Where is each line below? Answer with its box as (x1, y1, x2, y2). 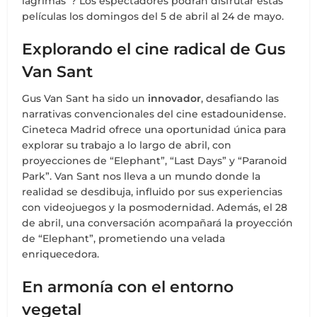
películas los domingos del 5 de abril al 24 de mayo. (22, 10, 284, 23)
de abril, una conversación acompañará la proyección (22, 217, 294, 230)
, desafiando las (201, 92, 279, 105)
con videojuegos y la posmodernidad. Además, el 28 (22, 201, 288, 214)
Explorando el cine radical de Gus (22, 40, 286, 59)
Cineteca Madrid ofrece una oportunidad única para (22, 123, 287, 137)
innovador (148, 92, 202, 105)
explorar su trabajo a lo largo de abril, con (22, 139, 232, 152)
